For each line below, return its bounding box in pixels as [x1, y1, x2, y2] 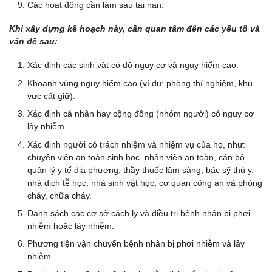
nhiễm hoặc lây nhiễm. [27, 221, 114, 231]
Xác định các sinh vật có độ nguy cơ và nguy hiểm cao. [27, 60, 239, 70]
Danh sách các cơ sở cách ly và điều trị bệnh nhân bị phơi [27, 208, 250, 218]
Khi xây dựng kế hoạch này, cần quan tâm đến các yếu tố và [9, 24, 260, 34]
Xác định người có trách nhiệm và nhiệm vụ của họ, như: [27, 139, 245, 149]
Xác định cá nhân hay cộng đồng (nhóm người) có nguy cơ [27, 109, 254, 119]
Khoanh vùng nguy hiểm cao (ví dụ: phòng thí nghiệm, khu [27, 78, 253, 88]
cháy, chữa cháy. [27, 190, 92, 200]
